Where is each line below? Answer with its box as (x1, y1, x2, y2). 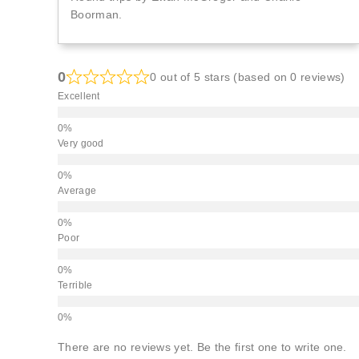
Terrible (58, 280, 93, 292)
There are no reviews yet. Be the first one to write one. (58, 341, 347, 354)
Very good (58, 138, 104, 150)
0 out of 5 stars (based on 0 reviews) (150, 71, 345, 84)
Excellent (58, 91, 100, 103)
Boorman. (71, 8, 123, 22)
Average (58, 185, 97, 197)
